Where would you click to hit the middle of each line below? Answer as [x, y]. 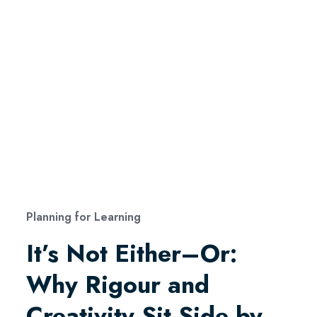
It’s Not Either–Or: [131, 253]
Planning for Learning [83, 217]
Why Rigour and [117, 284]
